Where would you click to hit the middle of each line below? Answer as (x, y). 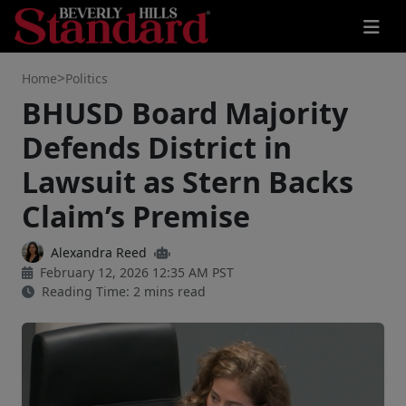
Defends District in (157, 147)
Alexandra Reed (99, 252)
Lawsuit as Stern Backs (188, 182)
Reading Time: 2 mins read (122, 291)
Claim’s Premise (136, 216)
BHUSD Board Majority (185, 113)
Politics (87, 78)
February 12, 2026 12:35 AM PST (135, 272)
